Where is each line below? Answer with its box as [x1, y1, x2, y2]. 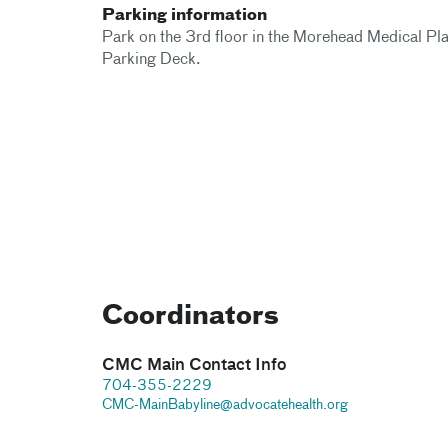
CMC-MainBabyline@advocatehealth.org [102, 397, 348, 412]
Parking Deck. [102, 51, 201, 68]
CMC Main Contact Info [102, 357, 286, 374]
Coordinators [102, 303, 279, 330]
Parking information [102, 7, 267, 24]
